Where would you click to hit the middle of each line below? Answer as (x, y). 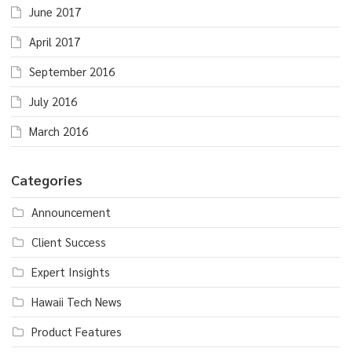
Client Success (69, 242)
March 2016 (59, 131)
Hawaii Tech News (77, 302)
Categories (47, 180)
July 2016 (53, 101)
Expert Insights (71, 272)
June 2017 (55, 12)
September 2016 (72, 71)
